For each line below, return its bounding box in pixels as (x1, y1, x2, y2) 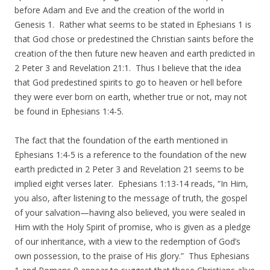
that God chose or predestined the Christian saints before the (14, 33, 254, 45)
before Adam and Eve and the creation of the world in (14, 4, 224, 16)
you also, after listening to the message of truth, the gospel (14, 192, 247, 204)
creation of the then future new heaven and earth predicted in (14, 47, 255, 59)
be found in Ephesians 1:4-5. (14, 105, 124, 117)
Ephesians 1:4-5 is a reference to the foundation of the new (14, 148, 246, 160)
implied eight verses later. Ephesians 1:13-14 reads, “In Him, (14, 177, 248, 189)
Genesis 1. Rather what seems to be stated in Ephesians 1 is (14, 18, 251, 30)
